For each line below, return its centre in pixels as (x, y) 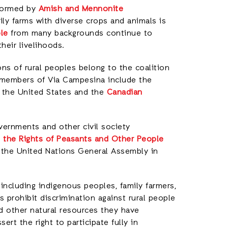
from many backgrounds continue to (80, 34)
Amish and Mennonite (81, 9)
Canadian (124, 93)
